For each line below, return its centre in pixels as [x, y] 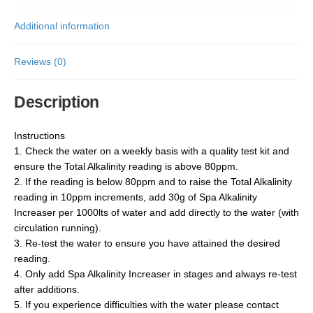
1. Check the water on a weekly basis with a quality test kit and [152, 151]
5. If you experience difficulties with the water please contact [146, 305]
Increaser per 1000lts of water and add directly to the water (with [156, 213]
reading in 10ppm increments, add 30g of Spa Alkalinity [136, 197]
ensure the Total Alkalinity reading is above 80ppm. [126, 167]
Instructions [39, 136]
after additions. [47, 290]
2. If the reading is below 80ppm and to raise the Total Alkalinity [153, 182]
